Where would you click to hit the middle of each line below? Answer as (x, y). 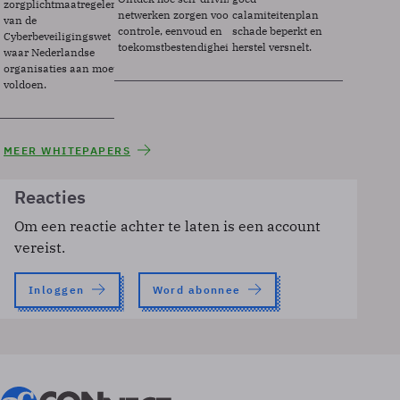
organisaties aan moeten (67, 68)
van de (20, 20)
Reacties (50, 196)
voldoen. (25, 84)
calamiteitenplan (275, 14)
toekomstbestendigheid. (177, 46)
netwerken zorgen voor (175, 14)
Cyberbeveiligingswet (57, 36)
